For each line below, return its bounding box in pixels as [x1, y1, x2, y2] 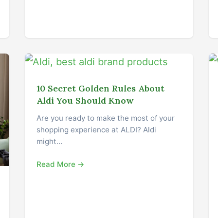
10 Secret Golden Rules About [36, 82, 164, 94]
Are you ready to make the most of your [36, 113, 175, 123]
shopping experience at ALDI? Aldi [36, 125, 156, 134]
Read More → [36, 159, 85, 169]
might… [36, 136, 62, 146]
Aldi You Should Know [36, 94, 133, 106]
